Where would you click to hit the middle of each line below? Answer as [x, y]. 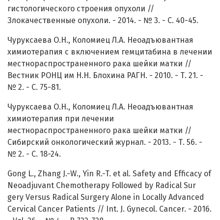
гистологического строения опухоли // [81, 9]
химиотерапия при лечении [61, 119]
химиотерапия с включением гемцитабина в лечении [110, 52]
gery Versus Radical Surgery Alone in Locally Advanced [106, 197]
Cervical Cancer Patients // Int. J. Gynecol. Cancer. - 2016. [110, 209]
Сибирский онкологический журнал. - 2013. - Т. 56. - [105, 142]
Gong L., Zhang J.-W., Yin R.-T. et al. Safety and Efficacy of [109, 174]
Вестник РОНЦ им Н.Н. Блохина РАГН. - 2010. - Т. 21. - [105, 76]
